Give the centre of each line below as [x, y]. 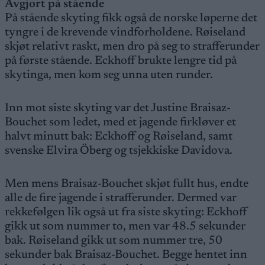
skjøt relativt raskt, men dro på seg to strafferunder [132, 47]
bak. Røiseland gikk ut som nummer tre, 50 [114, 241]
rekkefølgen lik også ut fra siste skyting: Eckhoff [126, 212]
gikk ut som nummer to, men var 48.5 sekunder [125, 227]
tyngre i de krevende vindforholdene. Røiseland [125, 33]
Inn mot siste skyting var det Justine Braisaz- [118, 108]
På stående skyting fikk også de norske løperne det [131, 18]
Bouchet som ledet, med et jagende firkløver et [120, 122]
